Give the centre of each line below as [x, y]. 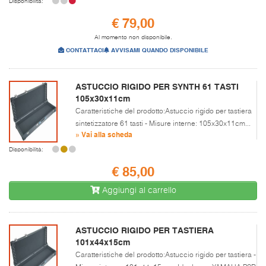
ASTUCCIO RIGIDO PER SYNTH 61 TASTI [157, 86]
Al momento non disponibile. [133, 37]
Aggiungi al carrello [138, 190]
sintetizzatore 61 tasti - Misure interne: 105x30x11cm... [163, 124]
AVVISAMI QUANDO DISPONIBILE [159, 50]
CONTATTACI [84, 50]
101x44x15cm [103, 242]
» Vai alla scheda [104, 134]
